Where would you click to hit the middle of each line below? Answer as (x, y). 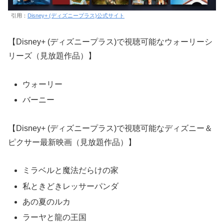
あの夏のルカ (47, 201)
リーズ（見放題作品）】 (52, 55)
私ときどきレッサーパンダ (71, 186)
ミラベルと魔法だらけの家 (71, 170)
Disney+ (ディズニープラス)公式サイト (76, 16)
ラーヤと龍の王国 (55, 217)
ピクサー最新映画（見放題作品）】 (72, 142)
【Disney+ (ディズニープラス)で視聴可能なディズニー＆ (110, 128)
